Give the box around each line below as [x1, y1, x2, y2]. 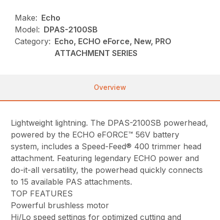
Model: [15, 24, 40, 34]
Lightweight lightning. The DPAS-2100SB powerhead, [11, 117, 209, 128]
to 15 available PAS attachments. [11, 176, 133, 187]
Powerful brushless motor [11, 200, 110, 210]
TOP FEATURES [11, 188, 73, 198]
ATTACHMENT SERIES [55, 48, 138, 58]
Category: [15, 36, 51, 46]
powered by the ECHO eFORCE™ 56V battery [11, 129, 180, 139]
